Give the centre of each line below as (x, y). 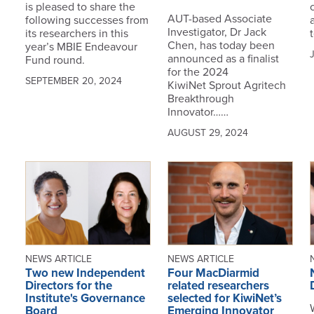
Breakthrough (200, 99)
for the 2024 (198, 73)
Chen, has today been (221, 46)
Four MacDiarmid (213, 273)
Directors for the (68, 286)
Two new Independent (85, 273)
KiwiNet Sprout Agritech (226, 86)
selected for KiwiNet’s (224, 299)
